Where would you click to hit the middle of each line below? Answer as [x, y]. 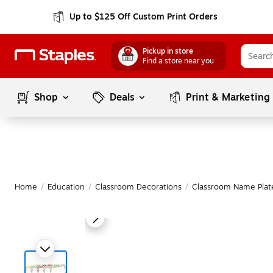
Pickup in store [168, 51]
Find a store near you [178, 61]
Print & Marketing [228, 97]
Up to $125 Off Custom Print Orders [144, 17]
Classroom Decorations [138, 187]
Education [66, 187]
